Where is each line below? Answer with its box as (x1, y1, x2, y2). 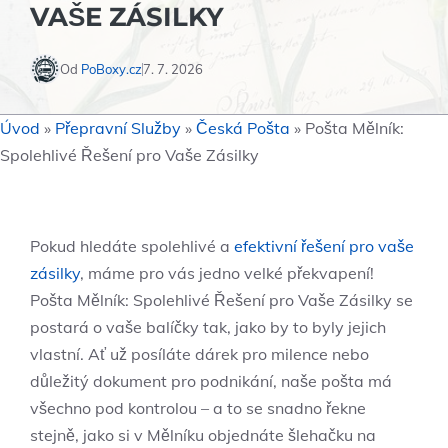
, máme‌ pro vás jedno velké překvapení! (80, 263, 374, 283)
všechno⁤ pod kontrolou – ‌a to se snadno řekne (30, 398, 366, 418)
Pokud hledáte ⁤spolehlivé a (30, 236, 234, 256)
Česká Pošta (196, 118, 290, 138)
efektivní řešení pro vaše (234, 236, 414, 256)
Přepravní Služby (55, 118, 181, 138)
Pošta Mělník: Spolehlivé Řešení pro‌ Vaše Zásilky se (30, 290, 413, 310)
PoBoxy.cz (81, 60, 142, 77)
